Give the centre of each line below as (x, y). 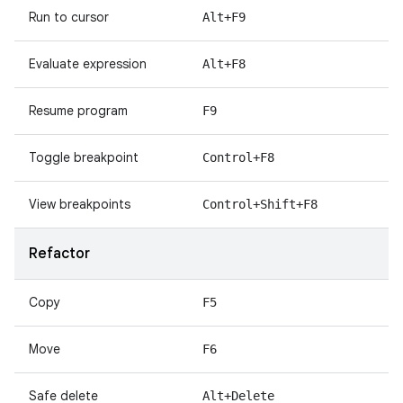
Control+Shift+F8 (260, 204)
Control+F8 (238, 157)
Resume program (78, 111)
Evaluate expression (88, 64)
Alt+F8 (224, 64)
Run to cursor (69, 17)
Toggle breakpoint (84, 157)
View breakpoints (80, 204)
